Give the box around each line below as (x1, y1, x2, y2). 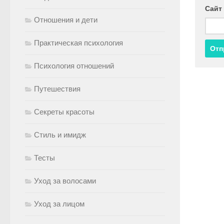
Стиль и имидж (34, 130, 86, 139)
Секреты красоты (34, 107, 94, 116)
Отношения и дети (34, 15, 97, 24)
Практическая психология (34, 38, 123, 47)
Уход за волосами (34, 176, 96, 185)
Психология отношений (34, 61, 114, 70)
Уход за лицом (34, 199, 84, 208)
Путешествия (34, 84, 80, 93)
